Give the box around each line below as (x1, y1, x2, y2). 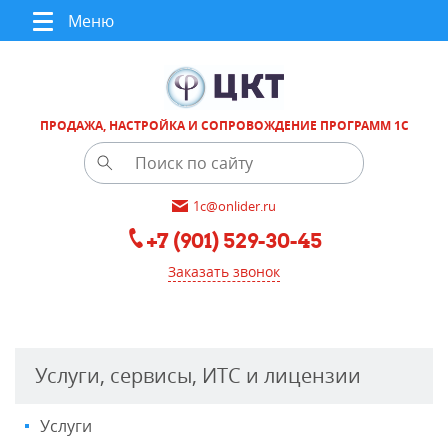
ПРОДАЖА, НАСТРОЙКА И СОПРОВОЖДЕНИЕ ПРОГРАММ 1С (39, 116, 409, 134)
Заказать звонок (168, 261, 280, 281)
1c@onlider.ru (193, 197, 276, 216)
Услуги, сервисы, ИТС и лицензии (35, 361, 361, 389)
